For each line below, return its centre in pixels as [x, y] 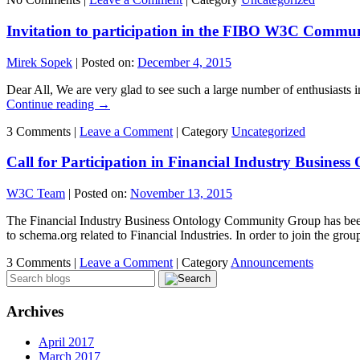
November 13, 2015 [181, 194]
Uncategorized [268, 131]
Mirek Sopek [39, 62]
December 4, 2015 [184, 62]
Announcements [272, 263]
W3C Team [36, 194]
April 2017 [66, 342]
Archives [35, 311]
